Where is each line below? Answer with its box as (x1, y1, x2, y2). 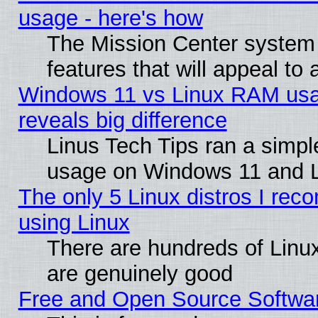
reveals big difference (18, 107, 227, 133)
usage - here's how (18, 5, 203, 31)
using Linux (18, 209, 130, 235)
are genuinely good (46, 261, 233, 286)
